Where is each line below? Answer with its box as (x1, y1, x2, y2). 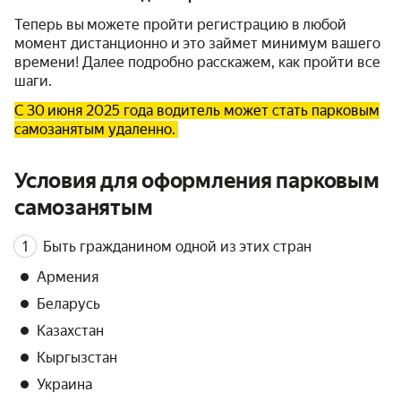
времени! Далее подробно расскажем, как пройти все (14, 54, 380, 71)
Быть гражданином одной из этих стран (43, 237, 314, 255)
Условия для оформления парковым (14, 168, 380, 193)
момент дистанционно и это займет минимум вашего (14, 35, 380, 52)
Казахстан (37, 322, 104, 339)
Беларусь (37, 295, 100, 312)
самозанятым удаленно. (14, 121, 178, 138)
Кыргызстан (37, 349, 117, 366)
